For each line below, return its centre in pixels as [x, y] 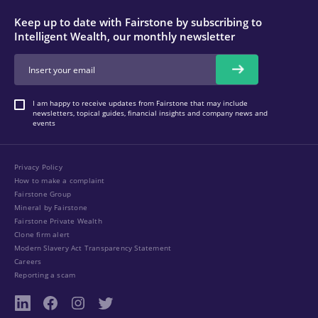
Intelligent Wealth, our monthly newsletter [125, 36]
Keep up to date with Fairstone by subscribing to [138, 22]
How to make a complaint [60, 180]
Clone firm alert [42, 234]
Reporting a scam [45, 275]
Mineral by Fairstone [51, 207]
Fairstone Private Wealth [58, 221]
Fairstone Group [43, 194]
